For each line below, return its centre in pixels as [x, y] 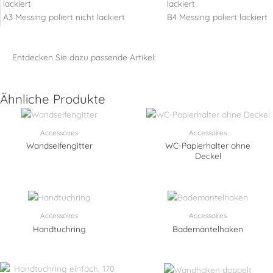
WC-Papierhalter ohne [208, 146]
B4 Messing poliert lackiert [217, 17]
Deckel [208, 156]
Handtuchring [59, 229]
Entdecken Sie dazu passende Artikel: [84, 57]
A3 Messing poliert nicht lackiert [64, 17]
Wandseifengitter [59, 146]
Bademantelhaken [208, 229]
